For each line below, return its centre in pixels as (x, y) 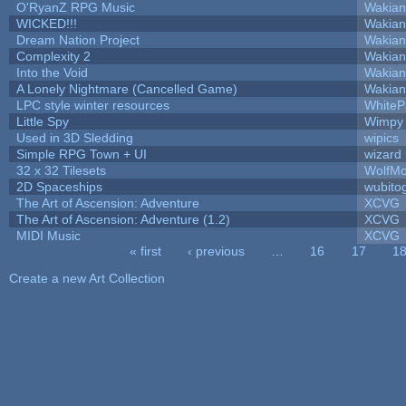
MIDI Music (48, 235)
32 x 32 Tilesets (61, 170)
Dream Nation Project (77, 39)
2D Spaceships (59, 186)
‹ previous (217, 251)
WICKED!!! (46, 23)
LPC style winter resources (92, 105)
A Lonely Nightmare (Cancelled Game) (126, 88)
